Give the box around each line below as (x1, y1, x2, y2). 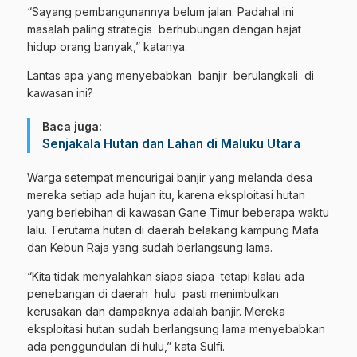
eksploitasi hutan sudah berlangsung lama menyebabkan (27, 322, 325, 335)
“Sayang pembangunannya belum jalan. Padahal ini (27, 5, 294, 18)
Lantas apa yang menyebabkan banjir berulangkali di (27, 69, 314, 82)
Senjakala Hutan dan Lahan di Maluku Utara (42, 136, 300, 151)
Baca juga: (42, 120, 102, 133)
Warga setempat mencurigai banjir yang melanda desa (27, 171, 312, 184)
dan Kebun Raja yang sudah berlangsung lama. (27, 241, 273, 254)
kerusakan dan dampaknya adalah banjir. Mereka (27, 304, 285, 318)
